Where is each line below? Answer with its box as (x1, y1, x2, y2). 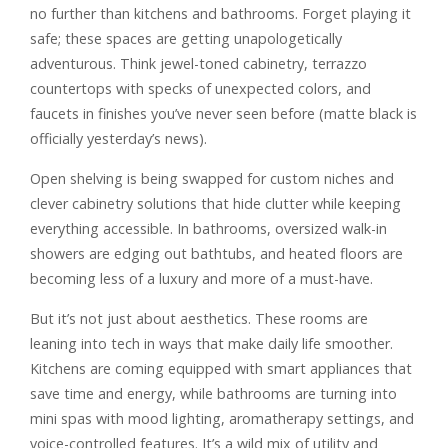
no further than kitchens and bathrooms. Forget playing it (30, 3, 411, 23)
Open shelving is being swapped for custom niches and (30, 168, 394, 188)
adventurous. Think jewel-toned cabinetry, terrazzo (30, 53, 367, 73)
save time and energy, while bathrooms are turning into (30, 383, 397, 403)
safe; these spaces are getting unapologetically (30, 28, 342, 48)
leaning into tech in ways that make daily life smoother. (30, 333, 393, 353)
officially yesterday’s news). (30, 128, 207, 148)
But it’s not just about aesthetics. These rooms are (30, 308, 368, 328)
